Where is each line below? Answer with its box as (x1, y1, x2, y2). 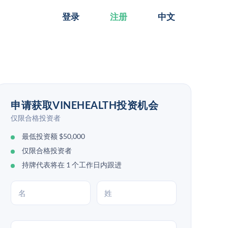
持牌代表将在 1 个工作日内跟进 (22, 160, 122, 169)
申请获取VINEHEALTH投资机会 (11, 99, 158, 111)
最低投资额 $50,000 (22, 132, 85, 140)
